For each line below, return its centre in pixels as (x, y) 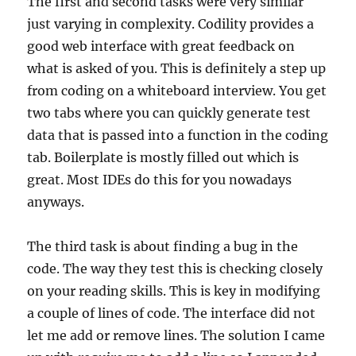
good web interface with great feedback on (161, 46)
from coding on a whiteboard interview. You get (177, 91)
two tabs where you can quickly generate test (169, 113)
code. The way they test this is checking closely (175, 269)
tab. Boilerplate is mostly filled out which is (163, 157)
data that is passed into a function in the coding (178, 135)
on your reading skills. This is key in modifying (174, 291)
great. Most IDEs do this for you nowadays (160, 180)
